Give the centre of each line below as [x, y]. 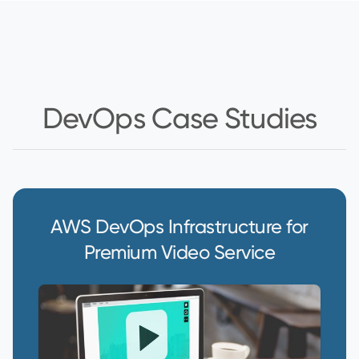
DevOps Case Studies [179, 118]
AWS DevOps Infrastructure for [179, 226]
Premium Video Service [179, 252]
